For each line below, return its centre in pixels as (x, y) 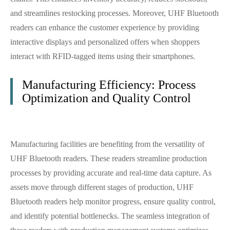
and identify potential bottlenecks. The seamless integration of (110, 216)
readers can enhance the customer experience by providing (105, 27)
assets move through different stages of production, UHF (102, 187)
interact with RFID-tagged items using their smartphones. (103, 56)
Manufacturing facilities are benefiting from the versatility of (107, 144)
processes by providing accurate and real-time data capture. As (111, 173)
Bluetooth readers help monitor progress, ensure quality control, (113, 202)
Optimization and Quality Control (107, 98)
